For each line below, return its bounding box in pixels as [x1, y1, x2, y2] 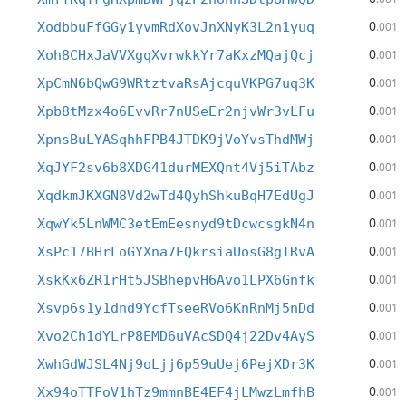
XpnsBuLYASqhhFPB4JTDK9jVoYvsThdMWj [37, 131, 314, 148]
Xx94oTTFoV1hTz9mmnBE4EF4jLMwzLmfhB [37, 384, 314, 401]
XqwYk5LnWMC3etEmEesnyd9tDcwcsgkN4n [37, 216, 314, 232]
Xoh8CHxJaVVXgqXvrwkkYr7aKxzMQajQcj [37, 47, 314, 63]
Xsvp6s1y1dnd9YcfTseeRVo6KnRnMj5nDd [37, 300, 314, 316]
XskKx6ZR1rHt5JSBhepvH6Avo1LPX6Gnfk [37, 272, 314, 288]
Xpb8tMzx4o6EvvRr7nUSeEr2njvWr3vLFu [37, 103, 314, 120]
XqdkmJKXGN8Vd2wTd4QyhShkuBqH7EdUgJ [37, 188, 314, 204]
